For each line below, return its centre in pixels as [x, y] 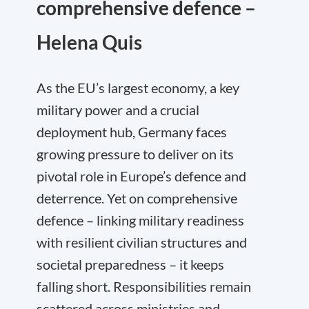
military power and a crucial [118, 110]
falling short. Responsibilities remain [144, 286]
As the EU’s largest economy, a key [138, 88]
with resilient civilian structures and [142, 242]
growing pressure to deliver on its [135, 154]
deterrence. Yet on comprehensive [137, 198]
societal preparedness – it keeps [130, 264]
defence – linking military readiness [140, 220]
